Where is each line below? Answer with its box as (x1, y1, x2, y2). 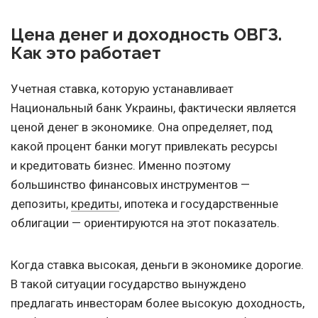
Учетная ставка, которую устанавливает (11, 82, 234, 97)
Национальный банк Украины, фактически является (11, 101, 296, 116)
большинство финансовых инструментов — (11, 177, 250, 192)
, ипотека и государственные (119, 197, 278, 212)
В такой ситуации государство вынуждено (11, 277, 246, 292)
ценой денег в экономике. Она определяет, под (11, 120, 273, 135)
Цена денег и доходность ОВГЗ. (11, 24, 282, 45)
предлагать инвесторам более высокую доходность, (11, 296, 305, 311)
